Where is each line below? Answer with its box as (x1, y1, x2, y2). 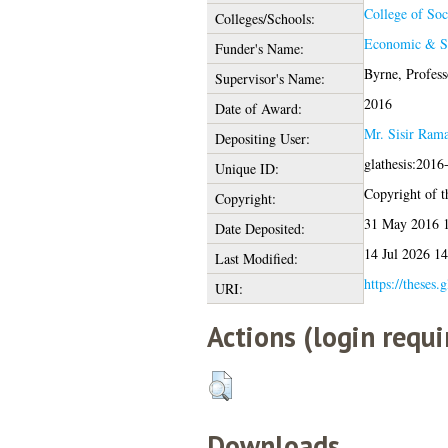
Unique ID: (214, 158, 279, 178)
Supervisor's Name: (214, 68, 325, 88)
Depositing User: (214, 128, 310, 148)
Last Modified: (214, 248, 298, 268)
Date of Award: (214, 98, 302, 118)
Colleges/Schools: (214, 8, 315, 28)
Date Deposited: (214, 218, 305, 238)
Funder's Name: (214, 38, 304, 58)
